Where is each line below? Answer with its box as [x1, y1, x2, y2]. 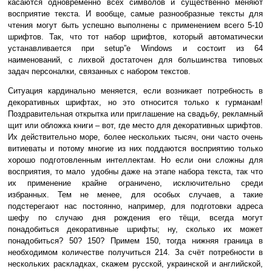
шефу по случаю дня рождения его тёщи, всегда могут [8, 213, 263, 223]
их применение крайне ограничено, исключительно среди [8, 178, 263, 188]
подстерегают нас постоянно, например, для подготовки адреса [8, 202, 263, 211]
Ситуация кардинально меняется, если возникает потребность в [8, 86, 263, 96]
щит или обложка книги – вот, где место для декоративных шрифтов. [8, 121, 263, 131]
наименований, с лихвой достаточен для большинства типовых [8, 55, 263, 65]
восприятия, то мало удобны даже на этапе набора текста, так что [8, 167, 263, 177]
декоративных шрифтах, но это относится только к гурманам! [8, 98, 263, 107]
